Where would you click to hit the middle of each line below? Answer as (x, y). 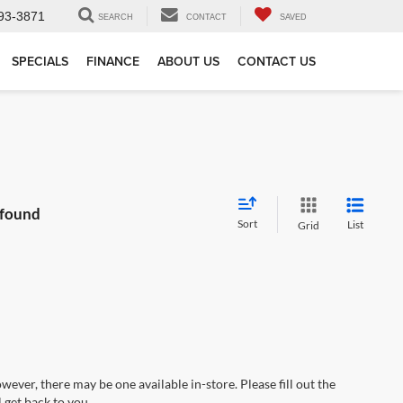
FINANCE (113, 62)
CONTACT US (277, 62)
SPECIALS (40, 62)
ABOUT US (188, 62)
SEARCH (116, 18)
